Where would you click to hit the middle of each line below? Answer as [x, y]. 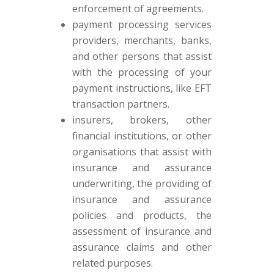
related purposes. [112, 263]
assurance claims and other [142, 247]
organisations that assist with [142, 152]
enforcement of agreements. [138, 9]
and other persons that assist [142, 56]
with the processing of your [142, 72]
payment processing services [142, 24]
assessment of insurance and [142, 231]
